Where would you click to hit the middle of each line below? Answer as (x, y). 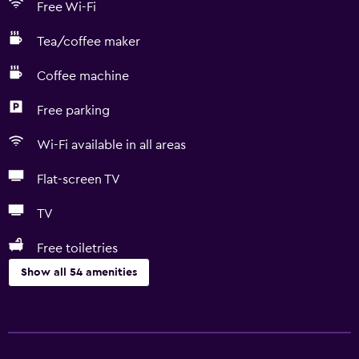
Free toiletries (77, 248)
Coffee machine (83, 76)
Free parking (73, 111)
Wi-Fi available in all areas (111, 145)
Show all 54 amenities (79, 272)
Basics (26, 309)
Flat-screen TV (79, 179)
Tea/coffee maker (89, 42)
